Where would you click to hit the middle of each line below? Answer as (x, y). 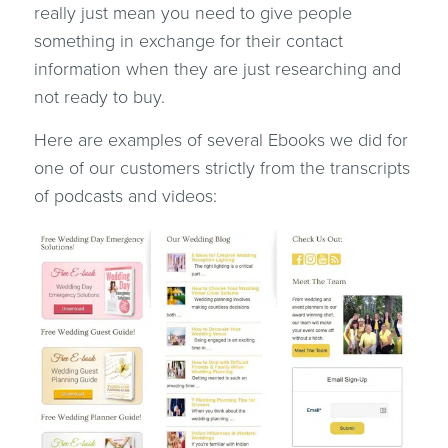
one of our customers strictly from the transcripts (221, 168)
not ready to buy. (99, 97)
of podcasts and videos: (125, 196)
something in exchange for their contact (188, 41)
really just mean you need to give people (192, 13)
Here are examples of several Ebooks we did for (220, 140)
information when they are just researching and (217, 69)
